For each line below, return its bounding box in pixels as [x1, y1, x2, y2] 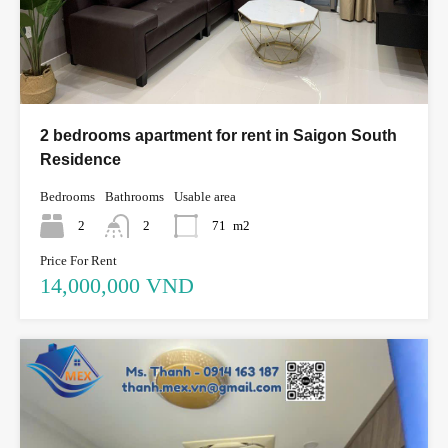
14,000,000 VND [40, 272, 194, 298]
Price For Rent [40, 252, 117, 268]
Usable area [174, 188, 236, 204]
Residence [40, 150, 121, 168]
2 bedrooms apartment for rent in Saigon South [40, 126, 397, 144]
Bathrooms [105, 188, 164, 204]
